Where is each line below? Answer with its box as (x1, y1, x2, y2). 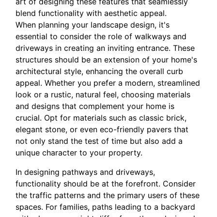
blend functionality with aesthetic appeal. (15, 8, 167, 18)
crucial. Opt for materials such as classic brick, (15, 113, 186, 123)
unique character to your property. (15, 148, 142, 157)
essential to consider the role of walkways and (15, 31, 186, 41)
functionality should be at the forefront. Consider (15, 179, 196, 188)
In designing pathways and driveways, (15, 167, 155, 177)
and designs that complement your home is (15, 101, 174, 111)
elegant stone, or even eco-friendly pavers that (15, 124, 188, 134)
